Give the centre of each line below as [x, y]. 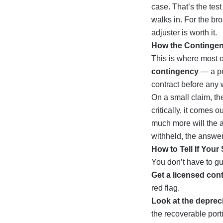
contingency [175, 71]
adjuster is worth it [183, 33]
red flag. [166, 188]
